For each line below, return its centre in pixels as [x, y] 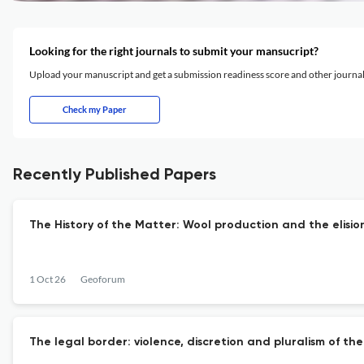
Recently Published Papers [115, 175]
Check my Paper [95, 109]
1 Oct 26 [48, 279]
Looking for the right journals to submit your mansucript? [174, 51]
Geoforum [103, 279]
